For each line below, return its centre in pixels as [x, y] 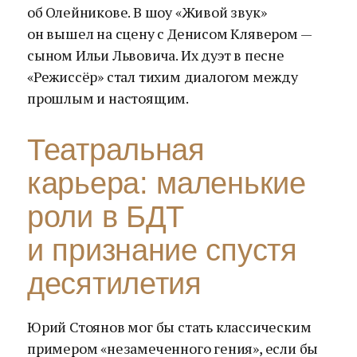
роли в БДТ [106, 217]
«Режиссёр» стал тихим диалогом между [163, 76]
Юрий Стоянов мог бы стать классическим [169, 327]
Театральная [116, 150]
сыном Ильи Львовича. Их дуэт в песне [156, 55]
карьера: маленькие [167, 183]
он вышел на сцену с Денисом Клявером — [169, 33]
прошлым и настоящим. [108, 98]
